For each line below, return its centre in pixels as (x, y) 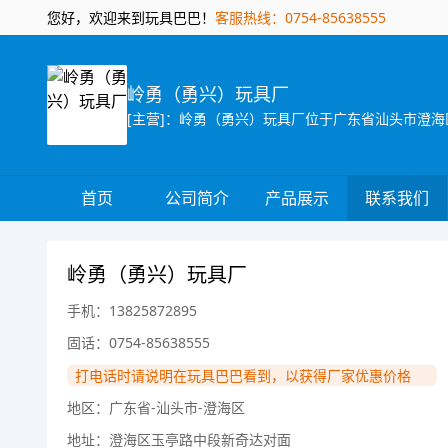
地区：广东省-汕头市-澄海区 (156, 407)
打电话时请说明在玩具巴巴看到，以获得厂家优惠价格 (243, 375)
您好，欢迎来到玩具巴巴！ (131, 17)
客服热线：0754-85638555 (300, 17)
